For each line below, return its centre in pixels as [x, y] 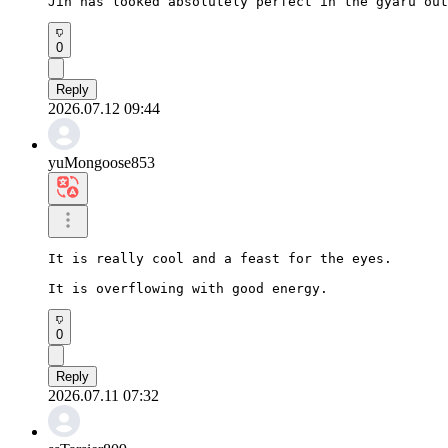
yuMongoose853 [101, 162]
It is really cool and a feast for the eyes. [220, 258]
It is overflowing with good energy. [188, 288]
